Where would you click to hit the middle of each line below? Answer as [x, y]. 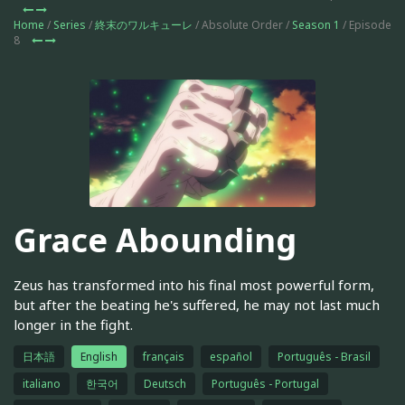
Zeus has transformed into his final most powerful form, [194, 284]
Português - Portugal [265, 383]
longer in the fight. [73, 324]
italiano [42, 383]
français [164, 356]
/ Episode [366, 25]
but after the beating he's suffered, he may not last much [197, 304]
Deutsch [165, 383]
